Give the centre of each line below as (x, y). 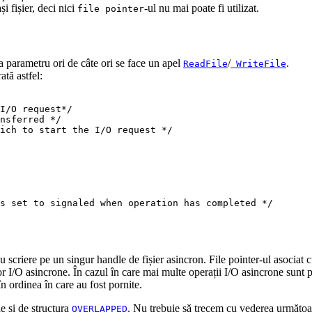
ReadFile (205, 63)
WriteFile (258, 63)
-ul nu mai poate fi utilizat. (202, 8)
